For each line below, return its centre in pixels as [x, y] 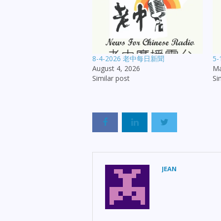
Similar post [111, 78]
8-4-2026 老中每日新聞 [128, 59]
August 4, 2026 [116, 69]
